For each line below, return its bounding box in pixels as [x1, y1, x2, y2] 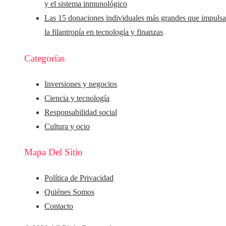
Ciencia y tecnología [44, 93, 109, 102]
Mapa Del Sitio [24, 147, 83, 158]
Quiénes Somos [44, 188, 94, 197]
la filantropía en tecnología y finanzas [44, 28, 163, 37]
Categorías [24, 52, 65, 64]
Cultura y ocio [44, 122, 90, 131]
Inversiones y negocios [44, 79, 117, 88]
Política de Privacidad [44, 174, 114, 183]
